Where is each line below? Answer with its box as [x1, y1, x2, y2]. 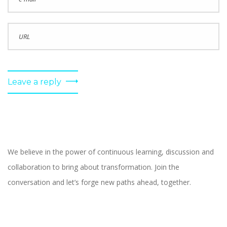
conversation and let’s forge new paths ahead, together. [8, 177, 191, 187]
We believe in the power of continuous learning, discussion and [8, 147, 214, 157]
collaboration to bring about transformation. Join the [8, 162, 179, 172]
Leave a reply [8, 77, 63, 87]
